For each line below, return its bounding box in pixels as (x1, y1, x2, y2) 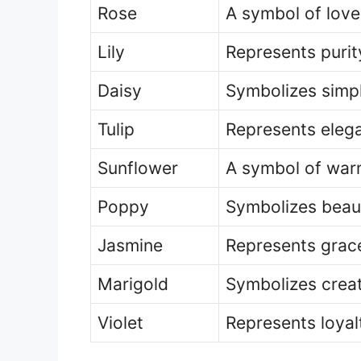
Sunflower (98, 157, 178, 178)
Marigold (98, 273, 168, 294)
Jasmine (98, 234, 163, 255)
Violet (98, 312, 143, 333)
